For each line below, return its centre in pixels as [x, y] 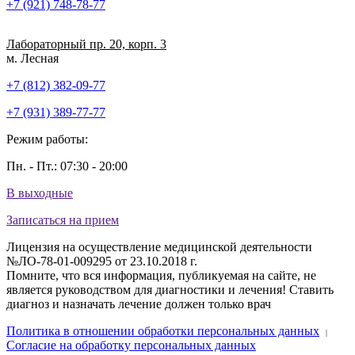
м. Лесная [32, 58]
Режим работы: [47, 139]
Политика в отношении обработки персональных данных [163, 330]
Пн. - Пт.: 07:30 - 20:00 [67, 166]
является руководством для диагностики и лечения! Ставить [170, 289]
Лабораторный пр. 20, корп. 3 [86, 44]
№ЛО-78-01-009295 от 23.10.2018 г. [102, 261]
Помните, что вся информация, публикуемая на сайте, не [161, 275]
